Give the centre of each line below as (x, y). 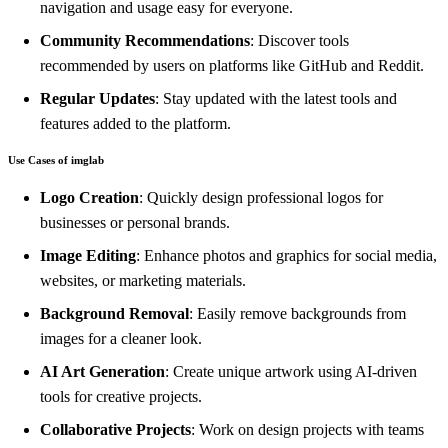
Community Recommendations (145, 41)
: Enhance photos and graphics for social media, (286, 256)
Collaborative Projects (115, 430)
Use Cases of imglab (56, 160)
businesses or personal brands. (135, 223)
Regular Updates (97, 99)
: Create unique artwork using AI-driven (291, 372)
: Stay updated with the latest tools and (276, 99)
